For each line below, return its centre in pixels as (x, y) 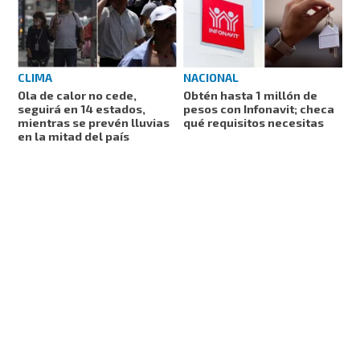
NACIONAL (211, 77)
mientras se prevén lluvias (94, 122)
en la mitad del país (74, 136)
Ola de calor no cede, (78, 95)
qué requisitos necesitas (254, 122)
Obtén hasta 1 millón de (250, 95)
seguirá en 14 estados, (82, 108)
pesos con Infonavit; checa (259, 108)
